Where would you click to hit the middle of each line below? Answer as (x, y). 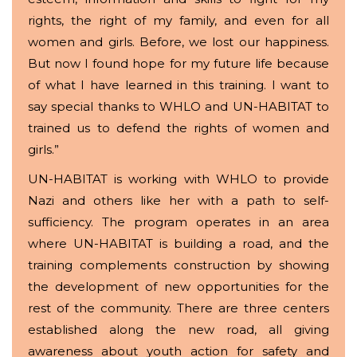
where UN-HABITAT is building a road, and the (178, 243)
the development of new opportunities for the (178, 286)
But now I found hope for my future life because (178, 63)
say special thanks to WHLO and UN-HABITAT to (178, 106)
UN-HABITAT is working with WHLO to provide (178, 178)
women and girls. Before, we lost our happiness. (178, 41)
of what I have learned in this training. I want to (178, 84)
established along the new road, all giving (178, 329)
